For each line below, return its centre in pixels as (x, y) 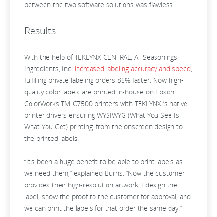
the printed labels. (52, 138)
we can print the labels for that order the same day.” (103, 208)
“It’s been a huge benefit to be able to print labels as (103, 162)
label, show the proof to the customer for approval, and (108, 196)
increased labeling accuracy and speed (133, 69)
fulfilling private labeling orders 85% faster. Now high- (104, 80)
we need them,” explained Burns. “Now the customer (104, 173)
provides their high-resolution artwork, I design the (101, 185)
